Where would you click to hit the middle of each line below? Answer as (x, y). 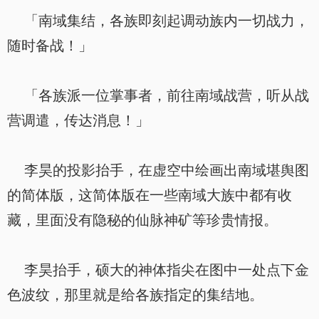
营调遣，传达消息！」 (78, 120)
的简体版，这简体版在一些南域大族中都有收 (150, 195)
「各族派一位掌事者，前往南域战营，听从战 (158, 95)
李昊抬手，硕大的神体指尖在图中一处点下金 (158, 270)
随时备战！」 (50, 46)
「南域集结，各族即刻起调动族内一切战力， (158, 21)
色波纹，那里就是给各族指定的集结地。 (135, 295)
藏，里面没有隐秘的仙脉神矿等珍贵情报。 (142, 220)
